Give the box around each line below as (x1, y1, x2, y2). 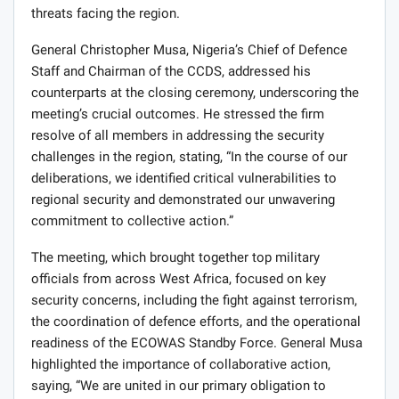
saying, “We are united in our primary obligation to (31, 378, 326, 395)
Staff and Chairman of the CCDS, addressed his (31, 63, 311, 80)
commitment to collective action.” (31, 213, 233, 230)
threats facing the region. (31, 5, 180, 22)
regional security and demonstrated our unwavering (31, 191, 335, 208)
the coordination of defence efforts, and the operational (31, 313, 361, 330)
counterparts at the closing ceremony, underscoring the (31, 85, 359, 102)
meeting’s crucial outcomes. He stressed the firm (31, 106, 324, 123)
